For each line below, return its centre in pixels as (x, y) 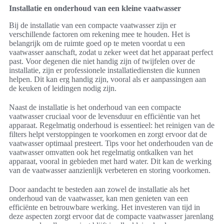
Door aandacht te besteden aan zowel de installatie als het (99, 189)
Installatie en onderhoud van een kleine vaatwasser (95, 8)
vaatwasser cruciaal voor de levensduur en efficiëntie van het (104, 116)
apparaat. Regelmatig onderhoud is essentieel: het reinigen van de (112, 125)
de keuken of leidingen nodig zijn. (63, 88)
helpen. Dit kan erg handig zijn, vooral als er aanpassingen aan (107, 79)
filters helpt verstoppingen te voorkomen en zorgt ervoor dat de (108, 134)
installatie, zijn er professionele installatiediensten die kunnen (104, 70)
